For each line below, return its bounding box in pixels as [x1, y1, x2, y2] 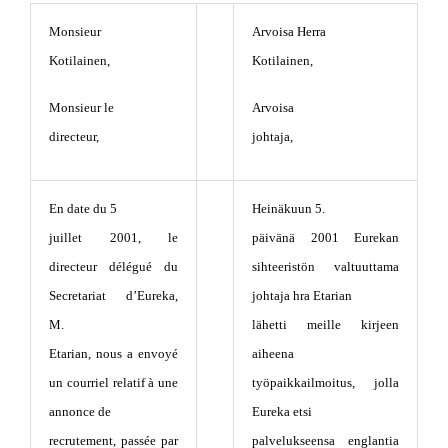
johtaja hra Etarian [252, 287, 352, 303]
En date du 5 [49, 200, 117, 216]
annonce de [49, 403, 111, 419]
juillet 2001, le [49, 229, 178, 245]
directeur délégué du [49, 258, 178, 274]
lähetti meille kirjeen [252, 316, 399, 332]
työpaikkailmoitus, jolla [252, 374, 399, 390]
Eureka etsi [252, 403, 312, 419]
